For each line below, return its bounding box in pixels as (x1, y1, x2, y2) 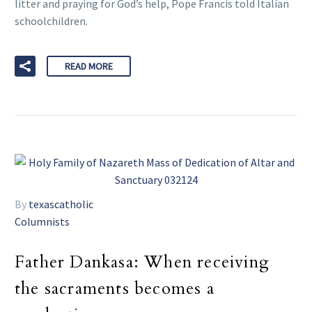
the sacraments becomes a (15, 277, 214, 301)
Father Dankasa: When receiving (15, 251, 270, 274)
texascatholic (29, 197, 93, 212)
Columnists (15, 214, 70, 229)
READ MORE (65, 60, 113, 73)
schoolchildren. (15, 13, 88, 28)
